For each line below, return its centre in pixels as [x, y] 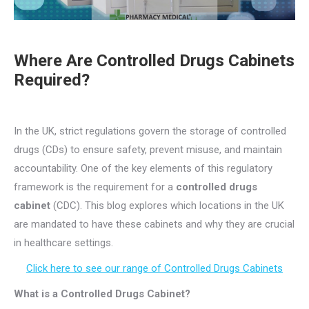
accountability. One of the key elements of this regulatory [143, 169]
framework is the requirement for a [95, 187]
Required [48, 80]
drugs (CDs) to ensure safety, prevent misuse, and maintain [148, 150]
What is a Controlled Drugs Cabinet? [102, 294]
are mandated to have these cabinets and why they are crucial [154, 225]
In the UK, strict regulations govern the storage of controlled [150, 131]
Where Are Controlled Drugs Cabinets [154, 61]
